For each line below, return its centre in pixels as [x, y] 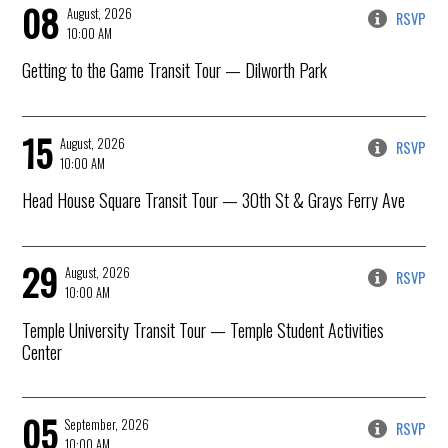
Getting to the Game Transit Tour [122, 70]
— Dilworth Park [274, 70]
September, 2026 [107, 424]
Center [42, 351]
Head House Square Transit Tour [120, 199]
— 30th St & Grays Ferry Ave [312, 199]
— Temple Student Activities [295, 329]
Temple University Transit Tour [114, 329]
